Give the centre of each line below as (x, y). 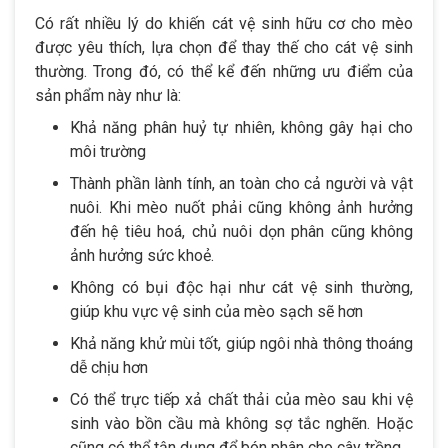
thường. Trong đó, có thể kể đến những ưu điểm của (224, 72)
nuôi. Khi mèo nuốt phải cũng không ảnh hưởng (241, 208)
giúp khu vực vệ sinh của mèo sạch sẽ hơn (216, 312)
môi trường (108, 152)
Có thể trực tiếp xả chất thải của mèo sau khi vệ (241, 400)
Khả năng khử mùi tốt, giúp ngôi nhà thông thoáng (241, 344)
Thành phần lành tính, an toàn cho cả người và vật (241, 184)
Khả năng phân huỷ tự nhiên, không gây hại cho (241, 128)
